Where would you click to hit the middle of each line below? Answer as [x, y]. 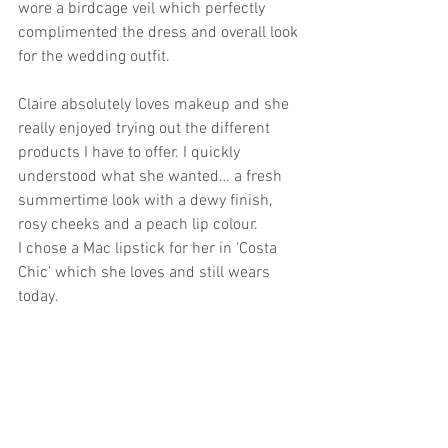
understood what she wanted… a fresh [152, 177]
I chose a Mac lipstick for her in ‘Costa [149, 249]
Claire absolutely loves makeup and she [155, 105]
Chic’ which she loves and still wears [146, 273]
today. [40, 297]
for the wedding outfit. [96, 57]
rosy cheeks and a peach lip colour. [140, 225]
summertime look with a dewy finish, [147, 201]
